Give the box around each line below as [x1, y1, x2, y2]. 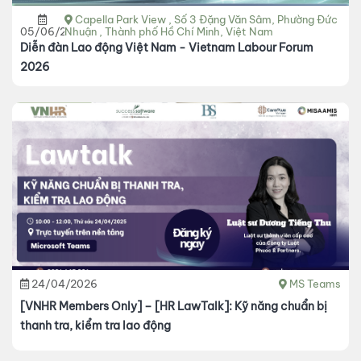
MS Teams [289, 277, 341, 291]
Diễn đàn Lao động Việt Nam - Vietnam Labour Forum [20, 40, 313, 56]
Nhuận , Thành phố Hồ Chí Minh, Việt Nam [64, 25, 274, 39]
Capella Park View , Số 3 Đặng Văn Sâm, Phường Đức [75, 13, 338, 27]
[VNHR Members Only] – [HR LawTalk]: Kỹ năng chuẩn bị [20, 298, 327, 313]
